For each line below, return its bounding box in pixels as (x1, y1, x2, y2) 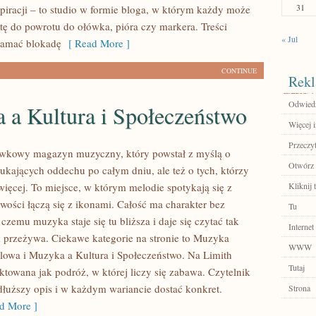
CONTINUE (221, 66, 257, 75)
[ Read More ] (61, 36, 130, 50)
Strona (288, 282, 310, 293)
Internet (288, 221, 314, 232)
